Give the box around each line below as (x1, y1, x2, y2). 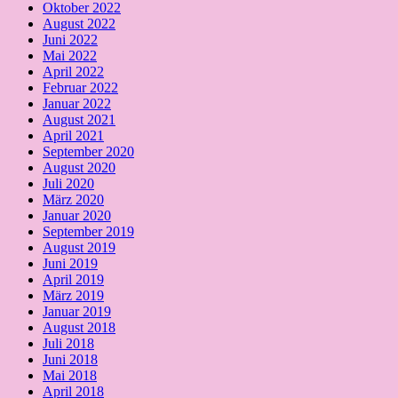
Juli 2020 (43, 176, 94, 192)
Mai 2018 (43, 368, 97, 384)
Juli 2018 (43, 336, 94, 352)
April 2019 (43, 272, 104, 288)
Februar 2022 (43, 80, 118, 96)
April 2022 (43, 64, 104, 80)
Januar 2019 (43, 304, 111, 320)
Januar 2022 (43, 96, 111, 112)
